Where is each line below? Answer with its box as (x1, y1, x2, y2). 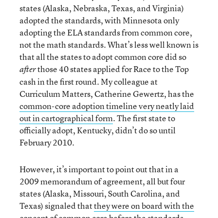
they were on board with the (94, 200, 194, 211)
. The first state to (113, 112, 175, 124)
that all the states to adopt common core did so (19, 51, 186, 62)
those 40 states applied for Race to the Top (37, 63, 189, 74)
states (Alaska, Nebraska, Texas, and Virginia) (19, 2, 184, 14)
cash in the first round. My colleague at (19, 76, 158, 87)
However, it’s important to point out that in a (19, 163, 179, 175)
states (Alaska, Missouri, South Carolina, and (19, 188, 180, 199)
